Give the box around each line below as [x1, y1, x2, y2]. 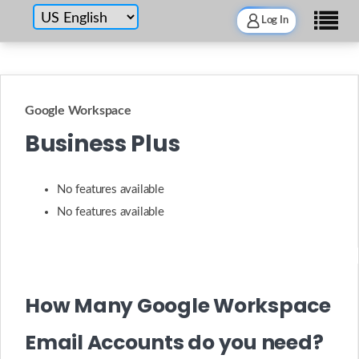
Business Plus [25, 128, 180, 159]
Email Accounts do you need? [25, 329, 324, 357]
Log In [260, 15, 288, 26]
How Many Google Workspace [25, 292, 331, 320]
